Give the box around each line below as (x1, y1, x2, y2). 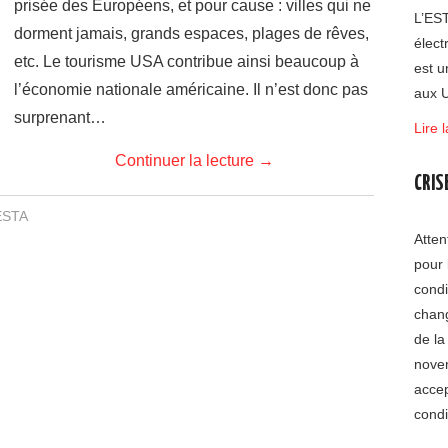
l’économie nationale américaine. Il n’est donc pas (14, 81, 368, 98)
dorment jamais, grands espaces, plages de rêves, (14, 25, 369, 42)
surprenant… (14, 109, 106, 126)
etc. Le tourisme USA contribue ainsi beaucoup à (14, 53, 359, 70)
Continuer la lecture (114, 152, 258, 169)
